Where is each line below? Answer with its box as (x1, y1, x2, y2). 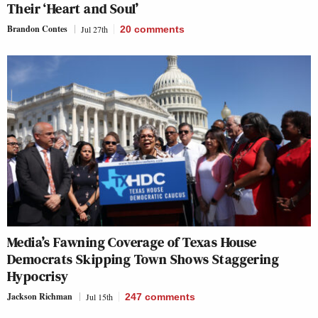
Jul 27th (81, 23, 108, 35)
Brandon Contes (7, 22, 67, 35)
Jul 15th (86, 290, 113, 302)
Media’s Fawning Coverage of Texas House (7, 231, 257, 252)
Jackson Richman (7, 290, 72, 302)
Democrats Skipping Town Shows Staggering (7, 248, 279, 269)
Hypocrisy (7, 265, 69, 286)
